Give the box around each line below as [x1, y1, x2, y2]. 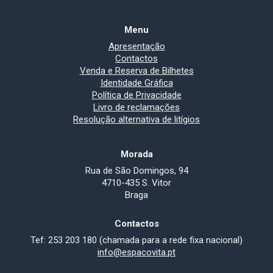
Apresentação [108, 41, 165, 52]
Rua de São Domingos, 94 [85, 165, 188, 176]
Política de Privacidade [91, 90, 182, 101]
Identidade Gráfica [100, 77, 173, 88]
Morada [120, 149, 153, 160]
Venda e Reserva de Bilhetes [79, 65, 194, 76]
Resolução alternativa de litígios [73, 114, 200, 125]
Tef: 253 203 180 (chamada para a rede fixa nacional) [30, 235, 243, 246]
